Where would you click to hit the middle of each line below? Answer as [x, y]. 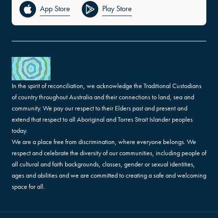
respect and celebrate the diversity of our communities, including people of [109, 153]
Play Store [117, 9]
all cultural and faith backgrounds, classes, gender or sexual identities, [103, 164]
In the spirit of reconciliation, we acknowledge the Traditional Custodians [107, 85]
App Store [55, 9]
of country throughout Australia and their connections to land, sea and [103, 97]
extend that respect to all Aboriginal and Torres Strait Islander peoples [102, 119]
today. [19, 130]
